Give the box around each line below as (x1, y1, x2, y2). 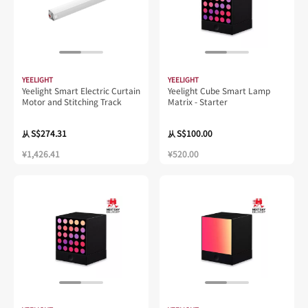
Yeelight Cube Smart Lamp (168, 84, 270, 96)
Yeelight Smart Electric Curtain (22, 84, 140, 96)
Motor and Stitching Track (22, 95, 122, 107)
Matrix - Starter (168, 95, 228, 107)
